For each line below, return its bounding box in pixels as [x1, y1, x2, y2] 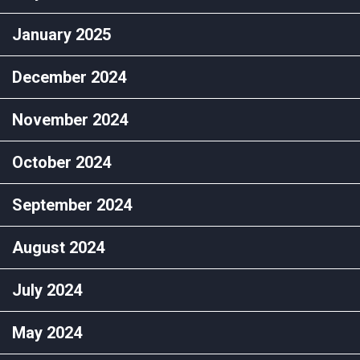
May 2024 [12, 322, 82, 342]
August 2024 [12, 237, 104, 257]
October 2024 [12, 152, 111, 172]
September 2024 [12, 194, 132, 215]
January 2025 [12, 24, 111, 44]
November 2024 [12, 109, 128, 129]
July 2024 [12, 280, 82, 300]
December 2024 [12, 67, 126, 87]
